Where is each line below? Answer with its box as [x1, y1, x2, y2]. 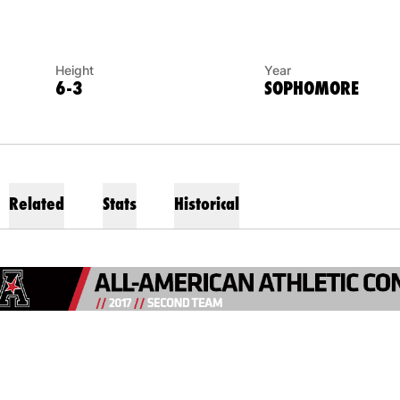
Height [55, 62, 95, 78]
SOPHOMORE [263, 75, 359, 101]
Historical [174, 192, 240, 215]
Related [9, 192, 65, 215]
